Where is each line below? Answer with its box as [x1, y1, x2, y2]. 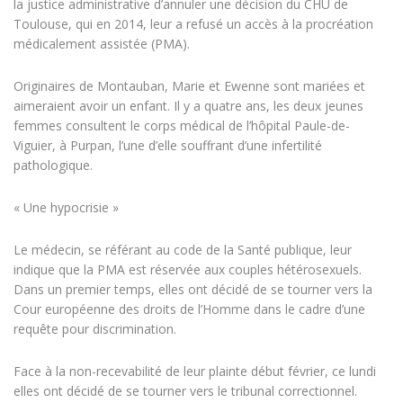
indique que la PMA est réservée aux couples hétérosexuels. [13, 261, 362, 279]
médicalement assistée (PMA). [13, 35, 190, 53]
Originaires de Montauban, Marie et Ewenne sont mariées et [13, 77, 365, 95]
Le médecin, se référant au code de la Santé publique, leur [13, 241, 352, 259]
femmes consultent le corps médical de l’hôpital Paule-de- [13, 117, 350, 135]
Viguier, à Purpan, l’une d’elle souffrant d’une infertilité [13, 137, 322, 155]
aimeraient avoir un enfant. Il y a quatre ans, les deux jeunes [13, 97, 363, 115]
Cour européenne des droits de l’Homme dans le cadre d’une [13, 300, 365, 318]
